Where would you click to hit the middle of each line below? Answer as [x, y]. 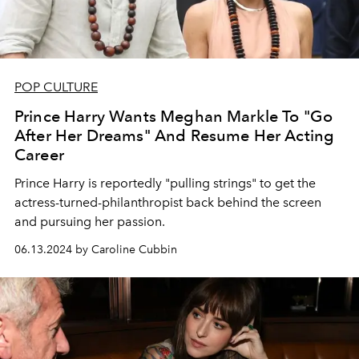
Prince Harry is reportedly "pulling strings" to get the [165, 183]
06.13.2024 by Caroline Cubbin [96, 250]
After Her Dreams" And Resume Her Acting [175, 135]
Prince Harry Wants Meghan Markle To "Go [174, 116]
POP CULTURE [56, 87]
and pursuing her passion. [90, 222]
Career [39, 155]
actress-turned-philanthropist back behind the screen [168, 202]
